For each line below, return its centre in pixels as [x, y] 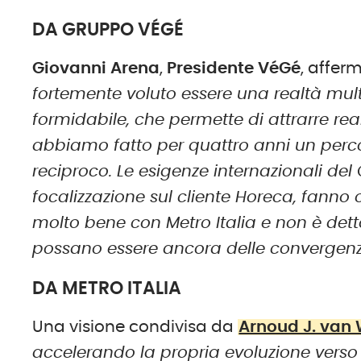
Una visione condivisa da [135, 327]
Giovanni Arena [96, 69]
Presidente [211, 69]
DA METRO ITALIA [107, 288]
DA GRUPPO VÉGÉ [108, 30]
